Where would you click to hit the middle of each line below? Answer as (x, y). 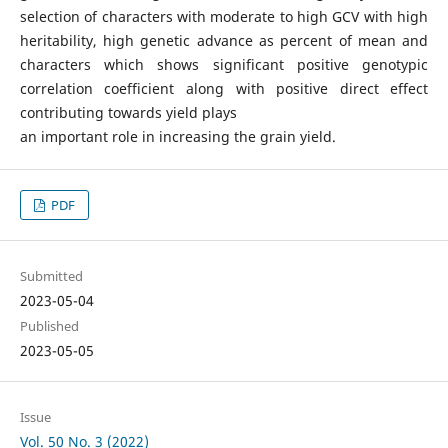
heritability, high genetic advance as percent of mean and (224, 40)
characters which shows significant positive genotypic (224, 64)
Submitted (51, 276)
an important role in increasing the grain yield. (177, 136)
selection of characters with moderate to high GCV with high (224, 16)
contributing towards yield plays (128, 112)
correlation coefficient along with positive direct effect (224, 88)
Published (49, 326)
